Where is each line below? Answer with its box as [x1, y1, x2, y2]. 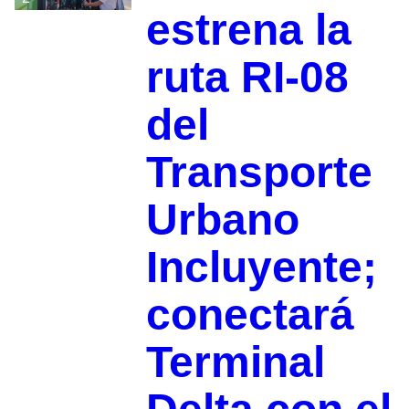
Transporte [145, 147, 372, 196]
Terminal [145, 337, 325, 386]
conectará [145, 289, 354, 339]
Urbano [145, 194, 299, 244]
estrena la [145, 5, 351, 54]
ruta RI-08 [145, 52, 349, 101]
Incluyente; [145, 242, 377, 291]
